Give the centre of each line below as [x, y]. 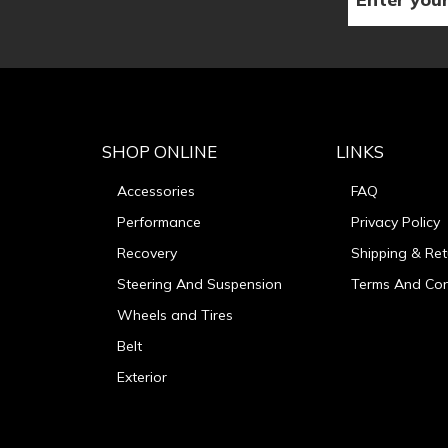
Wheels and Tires [177, 315]
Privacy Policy [395, 222]
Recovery [147, 253]
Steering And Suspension [199, 284]
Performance [159, 222]
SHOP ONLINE [159, 152]
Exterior [142, 377]
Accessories [156, 191]
